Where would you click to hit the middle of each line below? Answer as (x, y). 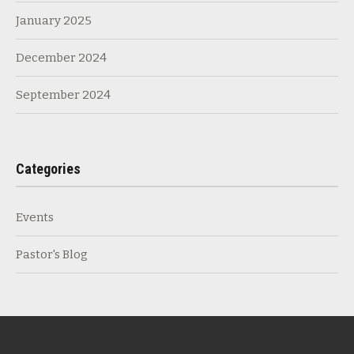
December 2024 (61, 58)
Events (35, 217)
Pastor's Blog (52, 254)
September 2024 (63, 95)
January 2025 (54, 21)
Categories (48, 168)
